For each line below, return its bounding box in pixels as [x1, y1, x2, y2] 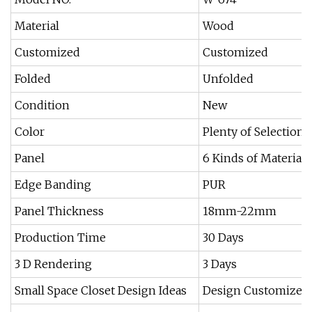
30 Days [203, 231, 244, 244]
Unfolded [203, 72, 253, 86]
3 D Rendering [15, 257, 92, 271]
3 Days [203, 257, 237, 271]
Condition [15, 98, 70, 112]
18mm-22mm [203, 204, 276, 218]
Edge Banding [15, 178, 91, 192]
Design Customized [203, 283, 309, 297]
